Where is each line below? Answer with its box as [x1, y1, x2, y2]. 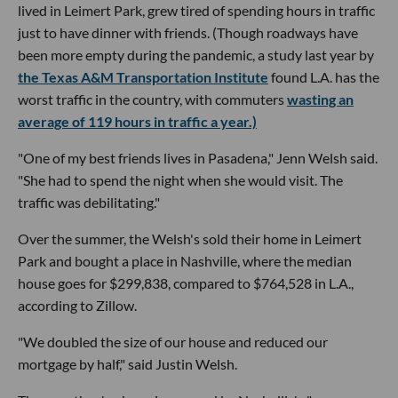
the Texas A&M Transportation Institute [18, 68, 268, 85]
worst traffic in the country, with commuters [18, 91, 287, 107]
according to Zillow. [18, 297, 137, 314]
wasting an [287, 91, 354, 107]
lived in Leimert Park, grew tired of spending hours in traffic [18, 2, 375, 19]
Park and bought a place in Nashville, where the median [18, 252, 352, 269]
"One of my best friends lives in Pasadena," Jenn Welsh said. [18, 149, 378, 166]
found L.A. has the [268, 68, 379, 85]
